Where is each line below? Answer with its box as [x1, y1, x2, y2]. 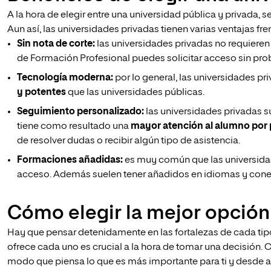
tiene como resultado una [17, 122, 131, 131]
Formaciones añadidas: [17, 155, 123, 165]
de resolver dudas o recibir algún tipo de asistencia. [17, 136, 240, 146]
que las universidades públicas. [66, 88, 204, 97]
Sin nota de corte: [17, 39, 95, 49]
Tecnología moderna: [17, 73, 113, 83]
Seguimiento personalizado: [17, 107, 144, 117]
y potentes [17, 88, 66, 97]
